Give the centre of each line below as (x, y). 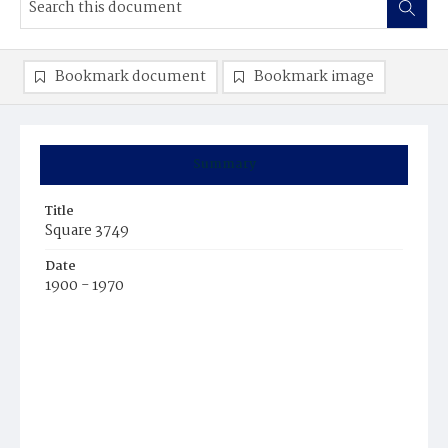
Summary (224, 164)
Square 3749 (87, 231)
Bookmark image (314, 77)
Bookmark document (130, 77)
